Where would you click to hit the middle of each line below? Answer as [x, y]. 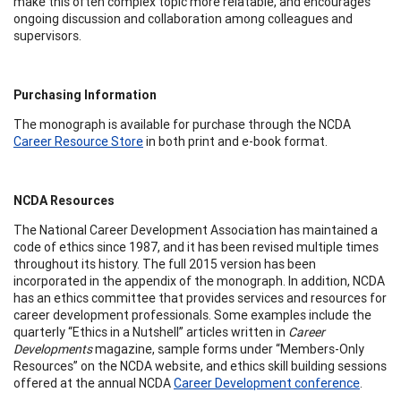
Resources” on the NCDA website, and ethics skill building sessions [200, 366]
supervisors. [47, 35]
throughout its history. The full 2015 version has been [165, 264]
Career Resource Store [78, 141]
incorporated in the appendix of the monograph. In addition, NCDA [199, 281]
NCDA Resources [65, 200]
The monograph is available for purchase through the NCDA [182, 124]
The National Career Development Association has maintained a [196, 230]
